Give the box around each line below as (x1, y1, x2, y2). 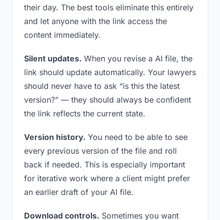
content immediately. (24, 30, 101, 40)
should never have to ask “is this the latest (24, 81, 180, 91)
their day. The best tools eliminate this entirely (24, 2, 193, 12)
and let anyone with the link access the (24, 16, 167, 26)
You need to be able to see (85, 132, 188, 142)
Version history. (24, 132, 85, 142)
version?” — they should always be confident (24, 95, 191, 105)
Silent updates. (24, 54, 82, 63)
